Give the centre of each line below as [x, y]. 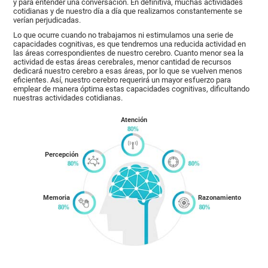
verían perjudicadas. [47, 20]
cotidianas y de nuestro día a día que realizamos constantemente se [128, 11]
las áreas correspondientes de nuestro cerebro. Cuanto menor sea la [129, 53]
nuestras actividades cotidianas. [68, 98]
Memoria [56, 197]
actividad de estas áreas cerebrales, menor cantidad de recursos [123, 62]
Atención [134, 120]
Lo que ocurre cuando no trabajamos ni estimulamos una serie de [124, 35]
